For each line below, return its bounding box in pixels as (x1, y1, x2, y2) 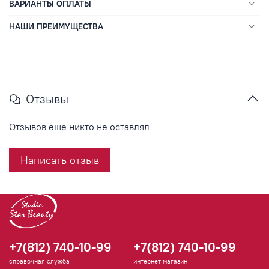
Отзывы (26, 91, 68, 107)
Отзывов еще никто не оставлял (9, 121, 150, 133)
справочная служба (9, 257, 70, 266)
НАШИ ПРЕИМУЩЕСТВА (9, 20, 103, 32)
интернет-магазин (133, 257, 187, 266)
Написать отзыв (20, 153, 99, 168)
